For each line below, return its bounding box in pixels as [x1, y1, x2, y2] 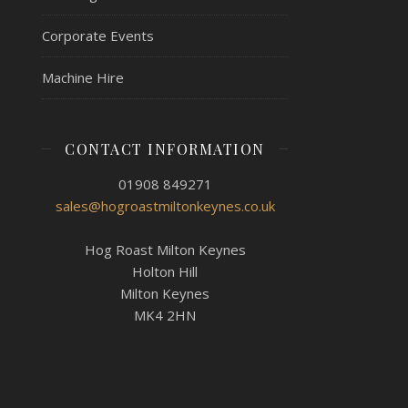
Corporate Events [42, 25, 154, 45]
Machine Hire [42, 67, 124, 87]
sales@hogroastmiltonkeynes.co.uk [55, 196, 275, 215]
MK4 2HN [134, 305, 196, 324]
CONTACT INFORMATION [65, 138, 265, 158]
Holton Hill [132, 261, 198, 280]
